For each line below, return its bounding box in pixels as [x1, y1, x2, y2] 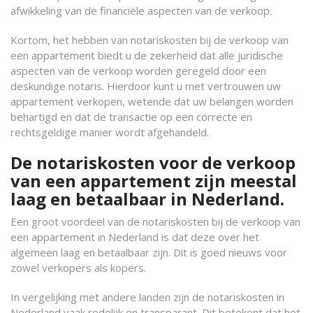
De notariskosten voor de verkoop [10, 151, 296, 174]
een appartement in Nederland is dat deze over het [10, 230, 259, 244]
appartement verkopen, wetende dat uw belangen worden [10, 94, 293, 108]
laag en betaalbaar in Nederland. [10, 187, 284, 210]
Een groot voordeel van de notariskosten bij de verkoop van [10, 214, 300, 228]
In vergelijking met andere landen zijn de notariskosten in [10, 290, 284, 304]
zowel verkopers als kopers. [10, 261, 146, 275]
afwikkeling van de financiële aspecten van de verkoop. [10, 3, 272, 17]
